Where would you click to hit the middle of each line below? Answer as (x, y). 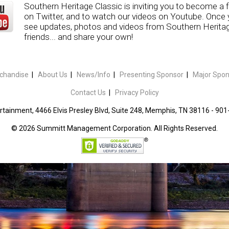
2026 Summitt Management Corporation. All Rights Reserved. (118, 128)
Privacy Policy (137, 93)
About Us (52, 75)
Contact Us (88, 93)
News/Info (93, 75)
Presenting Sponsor (151, 75)
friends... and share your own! (78, 37)
